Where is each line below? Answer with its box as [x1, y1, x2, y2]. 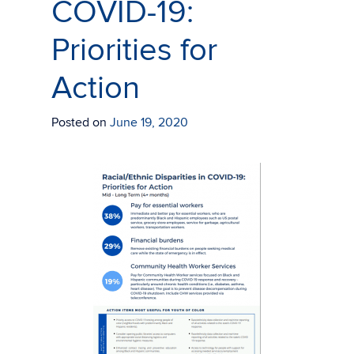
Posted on [51, 115, 110, 130]
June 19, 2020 [110, 115, 188, 130]
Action [51, 70, 140, 107]
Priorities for [51, 32, 217, 70]
